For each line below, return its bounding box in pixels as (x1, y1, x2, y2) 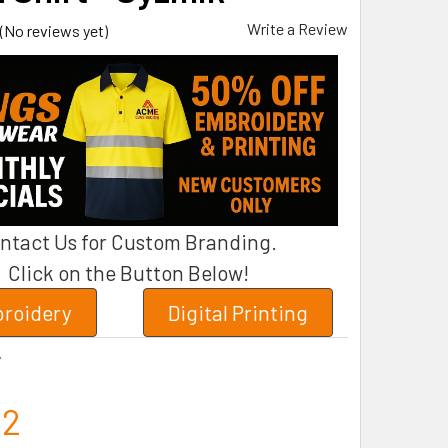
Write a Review (247, 19, 348, 38)
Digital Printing (168, 300, 309, 326)
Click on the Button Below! (7, 260, 249, 286)
